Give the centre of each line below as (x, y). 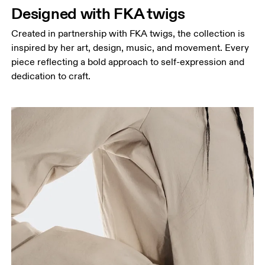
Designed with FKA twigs (98, 14)
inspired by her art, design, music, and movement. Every (130, 48)
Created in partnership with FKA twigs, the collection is (128, 34)
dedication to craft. (51, 77)
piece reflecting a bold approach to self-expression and (128, 62)
